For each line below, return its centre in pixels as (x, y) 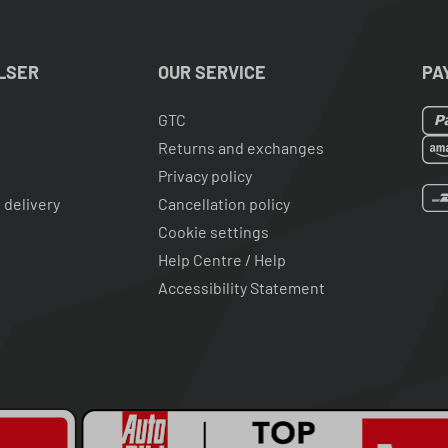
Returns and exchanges (240, 147)
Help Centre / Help (221, 259)
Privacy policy (204, 175)
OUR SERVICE (211, 71)
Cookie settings (213, 231)
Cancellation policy (223, 203)
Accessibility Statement (241, 287)
